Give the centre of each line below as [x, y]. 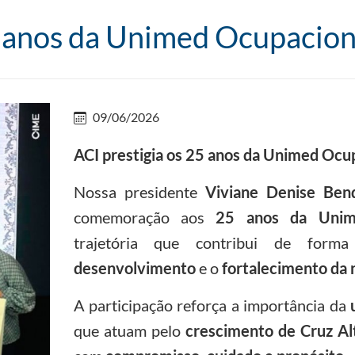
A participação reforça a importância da [212, 305]
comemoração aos [145, 217]
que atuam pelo [129, 330]
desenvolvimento [134, 267]
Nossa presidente [139, 191]
